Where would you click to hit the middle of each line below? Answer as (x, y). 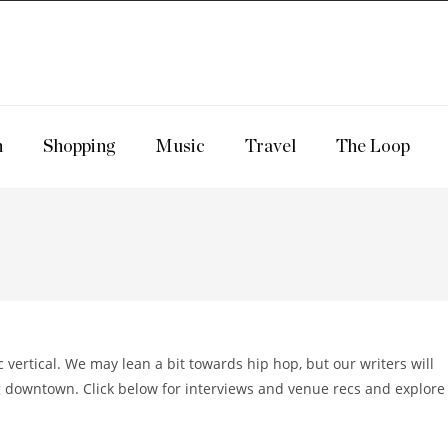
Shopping (79, 147)
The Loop (373, 147)
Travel (270, 147)
